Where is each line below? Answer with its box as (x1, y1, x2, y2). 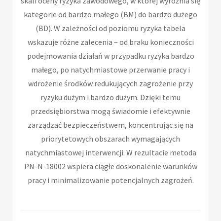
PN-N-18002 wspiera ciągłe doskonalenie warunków (24, 161, 197, 171)
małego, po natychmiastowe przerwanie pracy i (31, 64, 190, 74)
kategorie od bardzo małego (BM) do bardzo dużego (24, 9, 197, 19)
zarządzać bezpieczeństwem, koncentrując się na (28, 119, 193, 130)
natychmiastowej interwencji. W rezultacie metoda (25, 147, 196, 157)
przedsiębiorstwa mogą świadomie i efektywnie (31, 106, 190, 116)
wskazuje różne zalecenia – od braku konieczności (27, 37, 194, 47)
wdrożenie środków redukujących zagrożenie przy (28, 78, 193, 88)
